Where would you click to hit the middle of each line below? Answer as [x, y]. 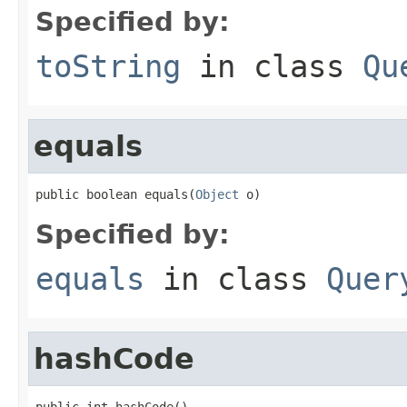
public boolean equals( [115, 194]
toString [108, 66]
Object [217, 194]
